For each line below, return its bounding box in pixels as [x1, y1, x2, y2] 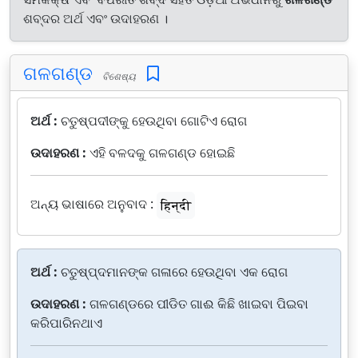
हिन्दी [161, 197, 191, 214]
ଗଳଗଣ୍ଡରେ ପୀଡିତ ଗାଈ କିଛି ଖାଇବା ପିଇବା [89, 295, 308, 312]
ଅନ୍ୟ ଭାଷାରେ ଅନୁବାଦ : [30, 195, 153, 213]
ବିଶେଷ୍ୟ [97, 70, 136, 82]
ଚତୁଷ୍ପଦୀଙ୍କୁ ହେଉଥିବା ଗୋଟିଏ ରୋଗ [61, 112, 247, 129]
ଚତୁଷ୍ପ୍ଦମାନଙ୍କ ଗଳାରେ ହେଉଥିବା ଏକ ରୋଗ [61, 263, 288, 280]
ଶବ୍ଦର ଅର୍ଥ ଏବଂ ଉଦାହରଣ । [23, 10, 168, 27]
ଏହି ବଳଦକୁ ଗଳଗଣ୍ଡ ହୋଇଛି [89, 144, 235, 161]
